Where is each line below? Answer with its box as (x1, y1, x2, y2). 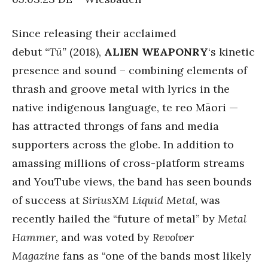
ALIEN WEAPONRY (104, 44, 208, 59)
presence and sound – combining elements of (12, 63, 247, 77)
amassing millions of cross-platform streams (12, 156, 245, 170)
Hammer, (12, 230, 61, 244)
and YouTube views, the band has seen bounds (12, 174, 252, 188)
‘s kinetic (208, 44, 255, 59)
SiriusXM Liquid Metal (83, 193, 195, 207)
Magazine (12, 248, 60, 263)
